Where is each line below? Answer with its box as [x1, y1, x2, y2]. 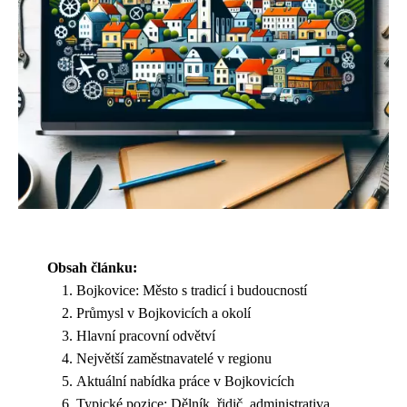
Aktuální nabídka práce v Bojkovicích [76, 373, 294, 389]
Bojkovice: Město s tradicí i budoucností [76, 283, 307, 298]
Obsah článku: [47, 260, 137, 275]
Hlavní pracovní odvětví [76, 328, 215, 343]
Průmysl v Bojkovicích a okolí [76, 305, 251, 321]
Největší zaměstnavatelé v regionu [76, 351, 272, 366]
